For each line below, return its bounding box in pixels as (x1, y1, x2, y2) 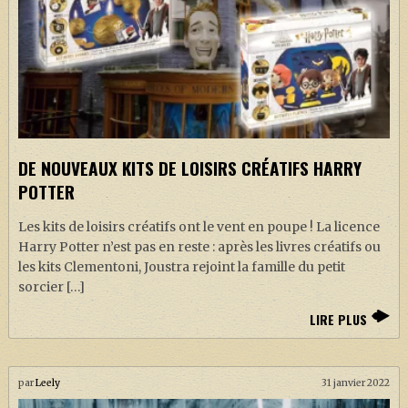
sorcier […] (17, 279, 85, 296)
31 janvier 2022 (321, 377, 391, 390)
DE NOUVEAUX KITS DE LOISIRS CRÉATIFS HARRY (17, 155, 362, 182)
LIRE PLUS (310, 310, 368, 330)
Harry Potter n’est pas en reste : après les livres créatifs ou (17, 239, 381, 256)
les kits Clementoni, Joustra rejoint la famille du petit (17, 259, 345, 276)
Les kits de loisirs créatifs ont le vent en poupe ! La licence (17, 219, 380, 236)
